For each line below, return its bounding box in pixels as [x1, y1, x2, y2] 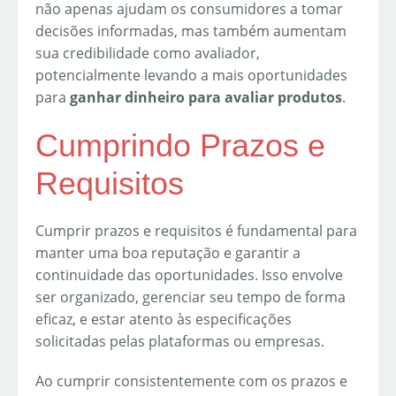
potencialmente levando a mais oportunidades [35, 65, 347, 86]
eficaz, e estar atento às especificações [35, 309, 292, 330]
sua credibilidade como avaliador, [35, 43, 260, 64]
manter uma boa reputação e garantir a [35, 243, 301, 263]
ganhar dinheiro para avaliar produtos [70, 88, 342, 108]
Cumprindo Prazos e [35, 127, 325, 164]
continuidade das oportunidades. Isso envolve [35, 265, 343, 286]
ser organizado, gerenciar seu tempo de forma [35, 287, 346, 308]
